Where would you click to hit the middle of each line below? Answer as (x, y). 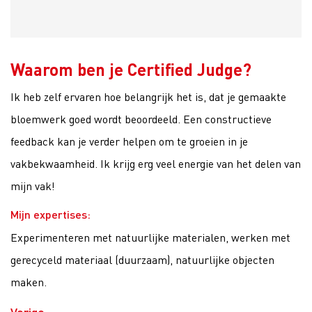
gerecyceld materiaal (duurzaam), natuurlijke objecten (142, 259)
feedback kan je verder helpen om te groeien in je (129, 141)
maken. (29, 282)
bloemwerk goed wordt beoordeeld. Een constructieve (141, 119)
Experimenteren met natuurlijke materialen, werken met (150, 237)
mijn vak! (33, 186)
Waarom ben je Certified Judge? (131, 69)
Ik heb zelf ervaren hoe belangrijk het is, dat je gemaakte (148, 96)
